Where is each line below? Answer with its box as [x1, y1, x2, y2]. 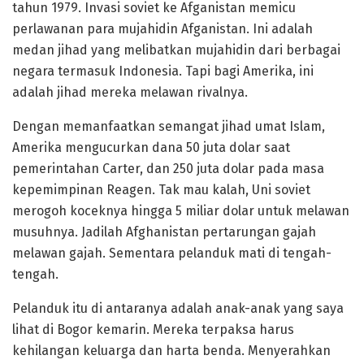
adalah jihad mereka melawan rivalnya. [12, 84, 248, 100]
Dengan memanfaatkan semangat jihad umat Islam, [12, 118, 325, 134]
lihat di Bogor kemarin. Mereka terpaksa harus [12, 321, 294, 337]
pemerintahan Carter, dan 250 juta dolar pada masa [12, 160, 324, 176]
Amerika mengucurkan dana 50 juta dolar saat [12, 139, 290, 155]
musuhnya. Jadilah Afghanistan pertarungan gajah [12, 223, 316, 240]
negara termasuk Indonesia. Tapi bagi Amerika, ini [12, 63, 314, 79]
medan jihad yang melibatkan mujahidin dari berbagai [12, 41, 340, 58]
